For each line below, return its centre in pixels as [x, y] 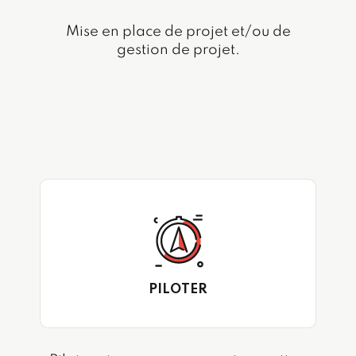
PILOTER [178, 289]
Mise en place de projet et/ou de [178, 32]
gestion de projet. [178, 50]
